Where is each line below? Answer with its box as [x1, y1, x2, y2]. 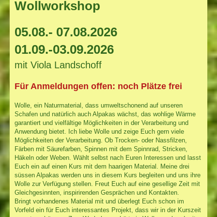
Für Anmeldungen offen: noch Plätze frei [15, 81, 182, 92]
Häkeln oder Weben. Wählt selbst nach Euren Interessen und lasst [15, 154, 201, 162]
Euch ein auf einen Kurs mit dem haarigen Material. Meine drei [15, 163, 189, 170]
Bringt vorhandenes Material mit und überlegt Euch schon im [15, 198, 184, 205]
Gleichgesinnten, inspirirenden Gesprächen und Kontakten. [15, 189, 179, 197]
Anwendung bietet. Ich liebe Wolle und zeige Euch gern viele [15, 128, 184, 136]
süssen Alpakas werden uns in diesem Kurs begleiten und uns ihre [15, 171, 201, 179]
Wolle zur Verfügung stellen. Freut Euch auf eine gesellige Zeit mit [15, 180, 200, 188]
